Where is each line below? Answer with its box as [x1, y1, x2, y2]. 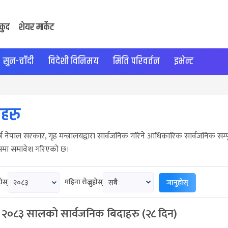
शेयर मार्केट [19, 19, 54, 35]
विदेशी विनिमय [48, 53, 99, 69]
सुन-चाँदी [3, 53, 34, 69]
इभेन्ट [174, 53, 193, 69]
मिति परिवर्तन [113, 53, 160, 69]
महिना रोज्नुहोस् [65, 176, 103, 188]
